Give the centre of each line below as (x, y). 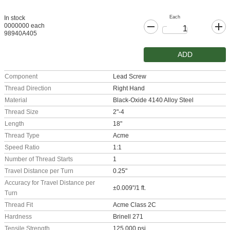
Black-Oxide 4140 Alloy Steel (153, 100)
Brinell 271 (128, 217)
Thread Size (22, 112)
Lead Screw (130, 77)
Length (14, 124)
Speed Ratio (22, 148)
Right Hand (129, 89)
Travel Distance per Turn (39, 171)
